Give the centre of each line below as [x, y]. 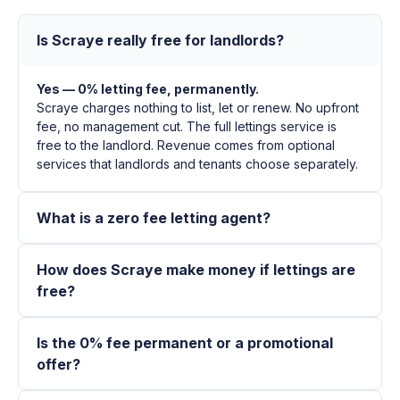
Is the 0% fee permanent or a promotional [185, 343]
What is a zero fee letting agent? [154, 218]
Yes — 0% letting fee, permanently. [148, 89]
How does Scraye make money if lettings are [196, 270]
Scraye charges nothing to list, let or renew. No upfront [198, 108]
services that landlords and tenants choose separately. [197, 164]
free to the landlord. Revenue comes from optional [186, 146]
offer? [58, 365]
